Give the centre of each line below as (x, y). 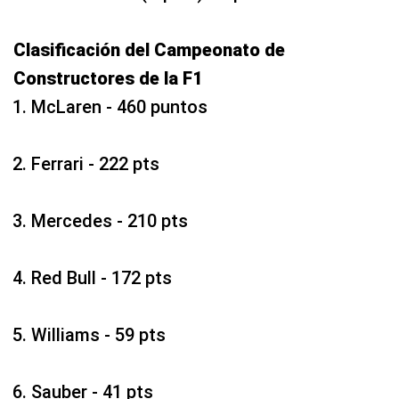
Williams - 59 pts (98, 335)
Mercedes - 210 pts (110, 221)
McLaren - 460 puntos (119, 107)
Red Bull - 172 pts (102, 278)
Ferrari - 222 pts (95, 164)
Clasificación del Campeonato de (149, 50)
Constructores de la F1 (108, 79)
